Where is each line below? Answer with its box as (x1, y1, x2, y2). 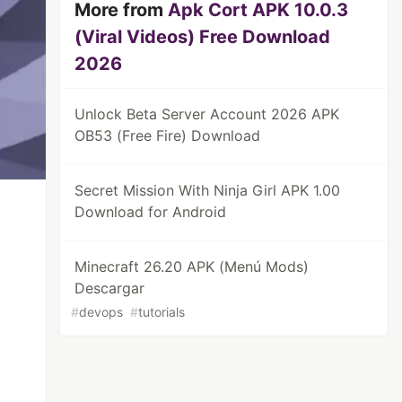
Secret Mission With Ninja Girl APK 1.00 (74, 181, 341, 199)
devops (79, 304, 124, 319)
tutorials (138, 304, 186, 319)
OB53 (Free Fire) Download (74, 127, 261, 144)
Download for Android (74, 203, 227, 221)
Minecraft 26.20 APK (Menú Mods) (74, 258, 310, 275)
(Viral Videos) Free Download (74, 26, 331, 48)
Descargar (74, 279, 145, 297)
